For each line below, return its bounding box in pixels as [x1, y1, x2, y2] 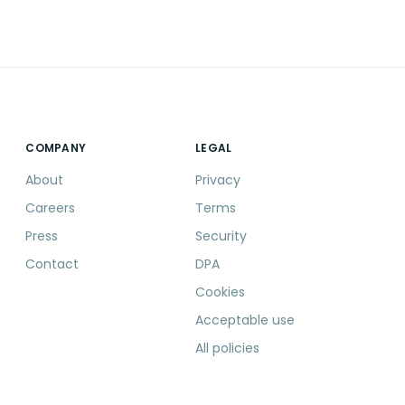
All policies [195, 339, 260, 358]
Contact [25, 255, 80, 274]
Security [195, 227, 248, 246]
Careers [25, 199, 76, 218]
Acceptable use [195, 311, 296, 330]
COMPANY [25, 140, 87, 156]
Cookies [195, 283, 246, 302]
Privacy [195, 171, 241, 190]
